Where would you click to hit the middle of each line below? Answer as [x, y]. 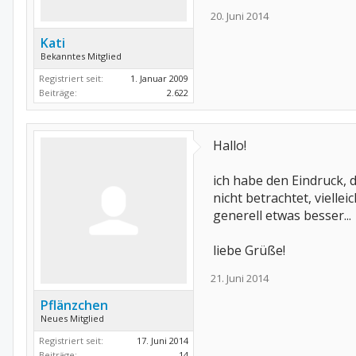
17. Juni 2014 [163, 341]
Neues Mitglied [72, 318]
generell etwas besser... [282, 215]
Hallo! [230, 145]
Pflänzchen [74, 305]
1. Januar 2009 [159, 78]
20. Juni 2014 [240, 16]
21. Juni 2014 [240, 278]
